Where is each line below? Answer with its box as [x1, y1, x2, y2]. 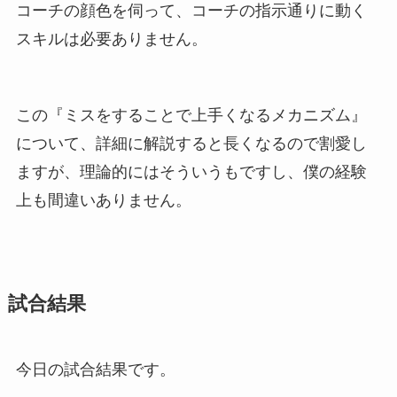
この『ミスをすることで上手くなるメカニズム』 [15, 105, 367, 124]
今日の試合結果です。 [15, 360, 175, 378]
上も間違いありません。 [15, 191, 191, 209]
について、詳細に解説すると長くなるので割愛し [15, 134, 367, 152]
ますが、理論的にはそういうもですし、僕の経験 [15, 162, 367, 181]
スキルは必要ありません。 [15, 29, 207, 48]
